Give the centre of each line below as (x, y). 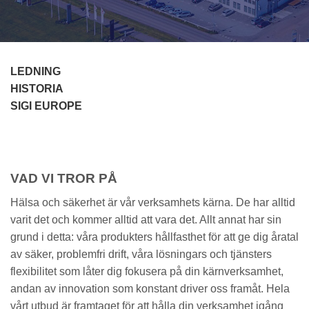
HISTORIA (37, 89)
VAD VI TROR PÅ (64, 178)
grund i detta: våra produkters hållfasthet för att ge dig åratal (154, 237)
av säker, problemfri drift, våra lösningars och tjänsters (141, 254)
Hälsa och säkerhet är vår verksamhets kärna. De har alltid (153, 202)
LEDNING (36, 72)
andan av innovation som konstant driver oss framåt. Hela (150, 288)
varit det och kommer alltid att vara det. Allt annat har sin (146, 219)
